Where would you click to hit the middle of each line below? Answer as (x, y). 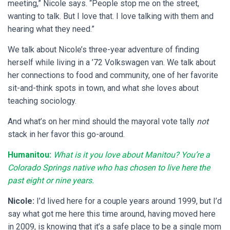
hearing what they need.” (51, 29)
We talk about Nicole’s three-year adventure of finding (103, 50)
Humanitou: (31, 155)
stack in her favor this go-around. (66, 135)
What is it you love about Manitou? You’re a (132, 155)
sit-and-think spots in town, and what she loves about (103, 88)
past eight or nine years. (51, 181)
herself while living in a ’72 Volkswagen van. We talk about (112, 63)
